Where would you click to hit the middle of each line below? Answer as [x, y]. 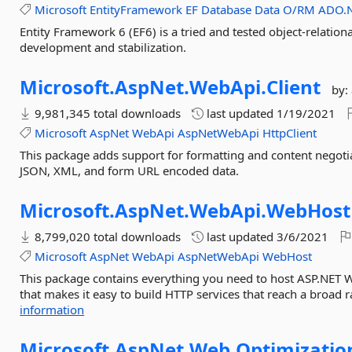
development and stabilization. [103, 47]
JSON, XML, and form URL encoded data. [130, 170]
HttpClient [290, 133]
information [52, 310]
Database [227, 9]
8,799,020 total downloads [106, 236]
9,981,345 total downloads [106, 113]
